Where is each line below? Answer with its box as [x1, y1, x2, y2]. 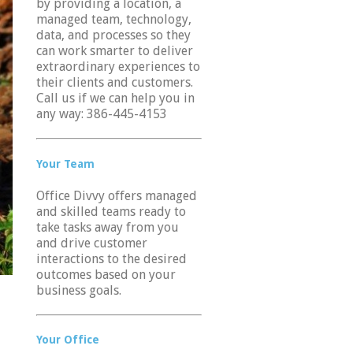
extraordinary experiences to [36, 59, 200, 75]
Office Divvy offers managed [36, 188, 197, 203]
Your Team [36, 157, 95, 170]
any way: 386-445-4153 [36, 106, 167, 122]
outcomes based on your [36, 266, 176, 282]
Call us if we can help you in [36, 91, 195, 106]
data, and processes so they [36, 28, 191, 43]
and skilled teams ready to [36, 203, 186, 219]
